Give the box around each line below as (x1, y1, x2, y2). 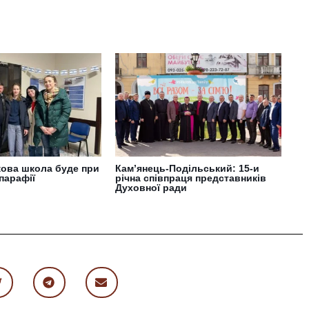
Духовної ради (115, 181, 188, 193)
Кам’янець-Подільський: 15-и (115, 162, 260, 174)
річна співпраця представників (115, 172, 267, 183)
